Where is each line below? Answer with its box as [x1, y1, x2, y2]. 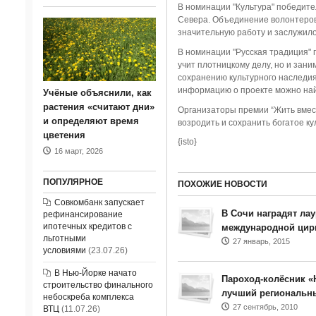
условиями [42, 245, 86, 255]
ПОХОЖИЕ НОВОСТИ [177, 179, 267, 189]
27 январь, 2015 [232, 237, 290, 245]
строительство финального [42, 280, 153, 290]
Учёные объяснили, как [42, 87, 152, 98]
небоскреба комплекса [42, 292, 134, 302]
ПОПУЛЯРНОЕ [42, 177, 103, 187]
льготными [42, 233, 86, 243]
